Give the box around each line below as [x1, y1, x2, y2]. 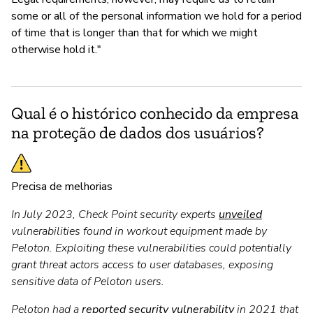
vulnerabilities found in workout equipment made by [11, 223, 267, 239]
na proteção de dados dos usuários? [11, 122, 264, 143]
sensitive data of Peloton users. [11, 273, 164, 289]
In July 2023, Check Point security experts [11, 206, 219, 222]
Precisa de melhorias [11, 178, 112, 194]
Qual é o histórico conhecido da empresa [11, 102, 299, 123]
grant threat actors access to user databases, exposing [11, 256, 273, 272]
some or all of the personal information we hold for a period [11, 8, 302, 24]
